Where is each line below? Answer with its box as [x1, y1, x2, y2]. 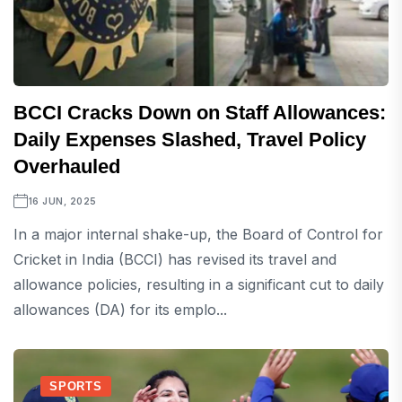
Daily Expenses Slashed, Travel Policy [13, 128, 366, 152]
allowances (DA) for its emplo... [13, 301, 227, 319]
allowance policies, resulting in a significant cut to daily [13, 275, 384, 294]
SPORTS [49, 380, 102, 394]
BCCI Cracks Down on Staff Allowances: [13, 101, 386, 125]
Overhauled [13, 155, 120, 179]
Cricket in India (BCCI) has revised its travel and [13, 250, 336, 269]
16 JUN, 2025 [28, 196, 97, 207]
